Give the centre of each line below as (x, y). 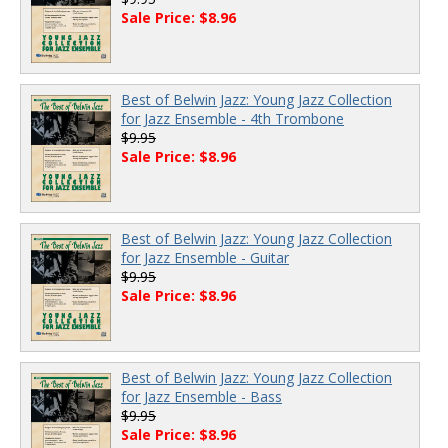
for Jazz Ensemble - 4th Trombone (232, 119)
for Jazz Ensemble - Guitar (205, 258)
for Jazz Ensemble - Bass (201, 396)
